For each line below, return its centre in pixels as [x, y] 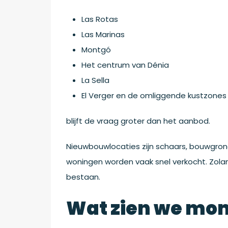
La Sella [95, 80]
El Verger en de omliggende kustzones [154, 95]
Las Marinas [103, 34]
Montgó [96, 49]
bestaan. [83, 177]
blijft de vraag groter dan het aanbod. [138, 121]
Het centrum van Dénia [125, 65]
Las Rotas [100, 19]
